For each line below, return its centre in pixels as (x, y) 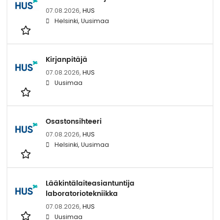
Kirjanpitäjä (67, 60)
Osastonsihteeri (74, 122)
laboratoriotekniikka (82, 194)
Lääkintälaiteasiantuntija (90, 184)
